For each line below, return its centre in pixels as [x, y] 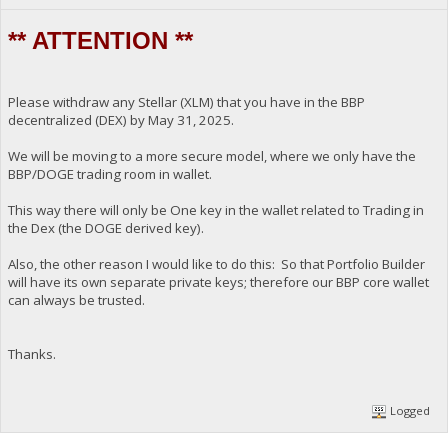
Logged [409, 411]
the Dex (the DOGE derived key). [105, 227]
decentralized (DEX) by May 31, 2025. [120, 119]
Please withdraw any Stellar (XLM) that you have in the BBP [186, 101]
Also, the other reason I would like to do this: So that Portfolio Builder [216, 263]
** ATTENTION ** [100, 40]
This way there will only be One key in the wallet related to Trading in [215, 209]
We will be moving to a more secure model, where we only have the [211, 155]
